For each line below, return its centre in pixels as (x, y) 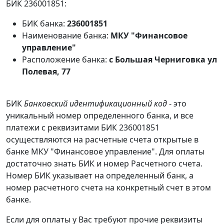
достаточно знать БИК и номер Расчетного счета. (104, 163)
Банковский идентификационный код (95, 103)
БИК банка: (44, 23)
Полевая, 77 (46, 71)
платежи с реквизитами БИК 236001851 (83, 127)
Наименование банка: (66, 35)
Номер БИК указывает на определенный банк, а (100, 175)
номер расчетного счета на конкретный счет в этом (108, 187)
